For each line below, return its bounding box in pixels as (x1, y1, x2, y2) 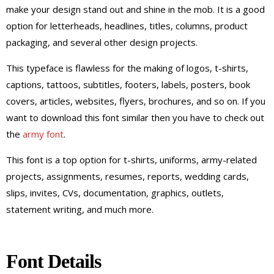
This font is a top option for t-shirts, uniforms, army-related (6, 153, 257, 166)
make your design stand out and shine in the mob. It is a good (6, 2, 265, 15)
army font (23, 127, 64, 140)
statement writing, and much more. (6, 202, 154, 215)
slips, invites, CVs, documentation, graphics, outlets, (6, 186, 224, 199)
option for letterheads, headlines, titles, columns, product (6, 19, 248, 32)
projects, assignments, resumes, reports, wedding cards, (6, 169, 249, 182)
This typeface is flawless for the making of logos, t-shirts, (6, 61, 248, 74)
